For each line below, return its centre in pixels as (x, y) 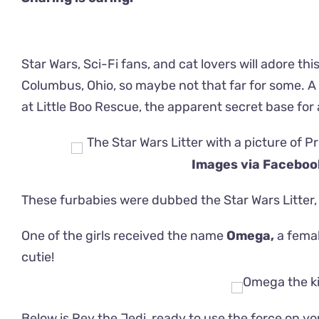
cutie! (38, 257)
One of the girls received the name (124, 236)
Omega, (250, 236)
